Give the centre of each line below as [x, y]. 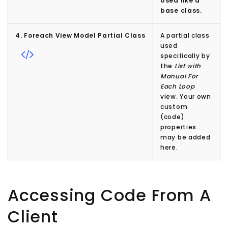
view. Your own [186, 97]
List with [188, 66]
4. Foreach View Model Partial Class [80, 36]
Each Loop [178, 87]
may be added [186, 137]
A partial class [185, 36]
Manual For [179, 76]
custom [174, 107]
